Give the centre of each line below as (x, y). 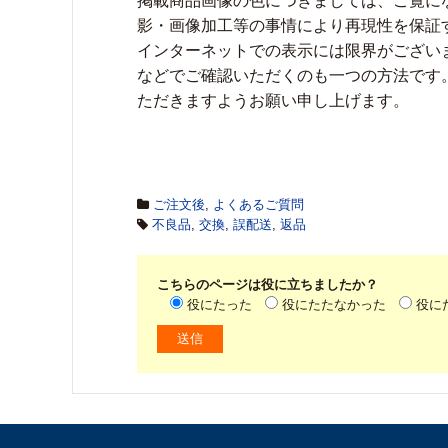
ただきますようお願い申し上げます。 (273, 100)
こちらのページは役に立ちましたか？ (267, 284)
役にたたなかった (334, 304)
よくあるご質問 (258, 204)
